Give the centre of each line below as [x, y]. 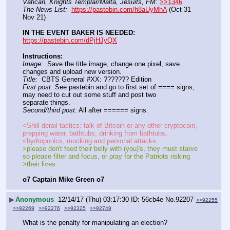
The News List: [45, 10]
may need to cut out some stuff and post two [89, 94]
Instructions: [43, 56]
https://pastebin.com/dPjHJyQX [70, 41]
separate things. [51, 102]
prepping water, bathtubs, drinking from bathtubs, [95, 133]
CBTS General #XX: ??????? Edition [101, 79]
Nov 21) [34, 17]
